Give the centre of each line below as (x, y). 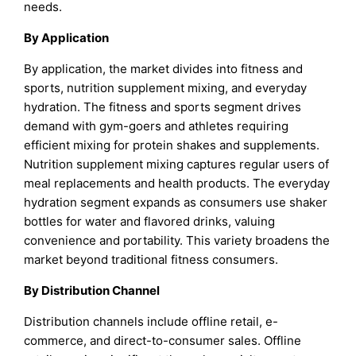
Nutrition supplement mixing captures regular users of (177, 164)
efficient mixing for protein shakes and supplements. (172, 145)
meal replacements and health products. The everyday (177, 183)
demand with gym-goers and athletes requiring (157, 126)
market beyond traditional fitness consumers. (151, 259)
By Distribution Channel (92, 290)
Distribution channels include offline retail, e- (151, 322)
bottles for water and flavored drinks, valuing (150, 221)
